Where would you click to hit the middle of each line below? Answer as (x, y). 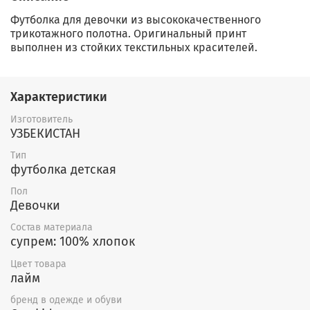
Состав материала (52, 228)
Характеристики (59, 97)
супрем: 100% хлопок (73, 242)
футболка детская (63, 170)
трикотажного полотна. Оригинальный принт (128, 33)
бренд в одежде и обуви (66, 300)
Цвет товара (38, 264)
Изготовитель (42, 119)
